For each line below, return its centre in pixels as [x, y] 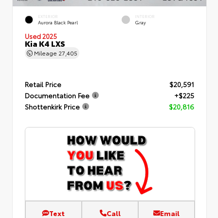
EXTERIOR [48, 16]
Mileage [45, 53]
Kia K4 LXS [45, 43]
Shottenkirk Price [52, 107]
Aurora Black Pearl [58, 22]
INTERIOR [145, 16]
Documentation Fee [57, 95]
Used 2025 [41, 36]
